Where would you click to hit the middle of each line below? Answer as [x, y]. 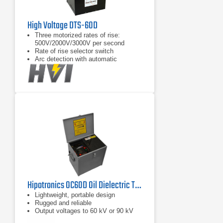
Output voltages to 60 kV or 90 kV [84, 211]
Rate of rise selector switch [74, 51]
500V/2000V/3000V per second [80, 43]
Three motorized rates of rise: [77, 35]
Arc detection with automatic [76, 59]
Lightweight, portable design [75, 195]
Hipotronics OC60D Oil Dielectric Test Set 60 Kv [138, 185]
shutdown [49, 67]
